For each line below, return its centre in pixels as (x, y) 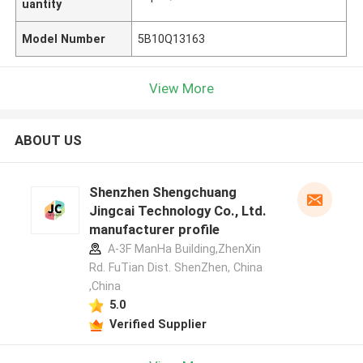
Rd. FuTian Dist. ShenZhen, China (175, 268)
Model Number (64, 38)
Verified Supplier (158, 324)
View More (181, 88)
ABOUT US (48, 141)
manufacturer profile (154, 230)
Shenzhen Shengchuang (162, 192)
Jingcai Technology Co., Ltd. (177, 211)
